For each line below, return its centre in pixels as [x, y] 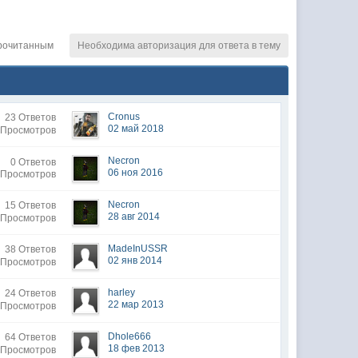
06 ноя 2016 [136, 173]
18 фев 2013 [137, 348]
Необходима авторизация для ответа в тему [179, 46]
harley [122, 292]
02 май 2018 [136, 129]
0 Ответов [34, 162]
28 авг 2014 [134, 217]
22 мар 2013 [136, 304]
